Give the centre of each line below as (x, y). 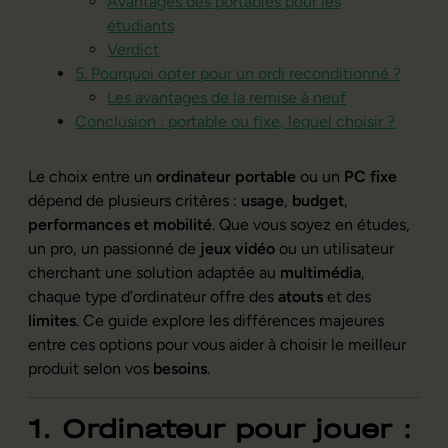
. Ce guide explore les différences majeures (230, 320)
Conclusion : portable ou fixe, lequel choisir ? (235, 121)
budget (318, 200)
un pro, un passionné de (114, 248)
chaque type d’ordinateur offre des (153, 296)
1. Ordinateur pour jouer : (220, 429)
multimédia (320, 272)
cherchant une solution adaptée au (154, 272)
